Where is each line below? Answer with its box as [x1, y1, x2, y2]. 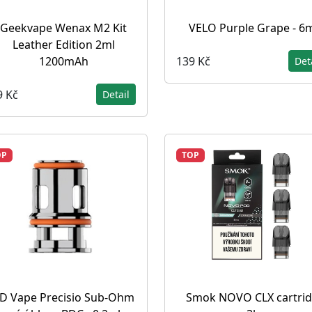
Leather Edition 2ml [12, 37, 115, 52]
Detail [102, 88, 130, 101]
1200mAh [38, 54, 88, 69]
